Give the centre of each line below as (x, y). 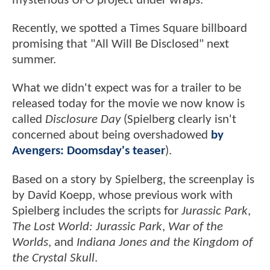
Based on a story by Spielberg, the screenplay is (133, 180)
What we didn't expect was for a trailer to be (127, 89)
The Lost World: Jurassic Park (87, 227)
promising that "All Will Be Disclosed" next (121, 45)
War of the (196, 227)
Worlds (30, 242)
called (29, 120)
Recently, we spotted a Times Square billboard (130, 29)
